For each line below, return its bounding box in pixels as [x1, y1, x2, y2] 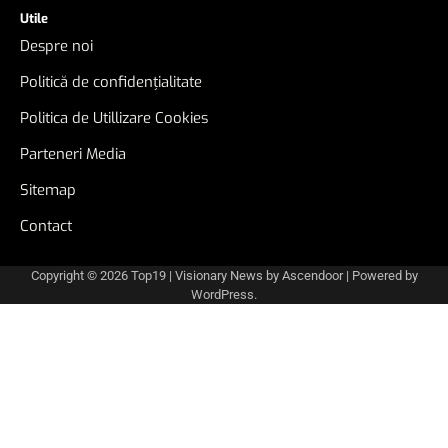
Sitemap [20, 180, 76, 201]
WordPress [191, 287, 254, 303]
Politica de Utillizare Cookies [20, 108, 208, 129]
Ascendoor [281, 268, 343, 284]
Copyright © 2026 [30, 268, 131, 284]
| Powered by [342, 268, 418, 284]
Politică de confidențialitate [20, 72, 202, 93]
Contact [20, 216, 72, 237]
